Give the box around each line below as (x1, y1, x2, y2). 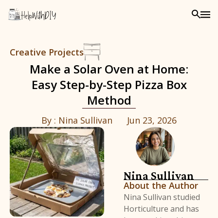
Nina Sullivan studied (124, 192, 200, 203)
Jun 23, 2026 (127, 114, 177, 127)
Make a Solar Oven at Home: (30, 61, 188, 77)
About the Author (124, 180, 199, 192)
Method (87, 92, 131, 109)
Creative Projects (10, 46, 84, 58)
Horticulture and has (124, 203, 200, 215)
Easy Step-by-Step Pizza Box (31, 76, 187, 93)
